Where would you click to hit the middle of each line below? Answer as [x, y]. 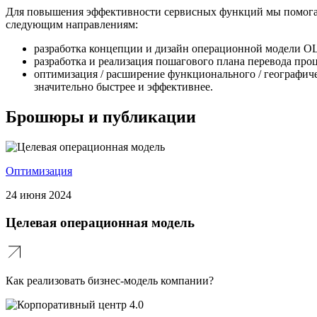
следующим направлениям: [72, 25]
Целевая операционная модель [100, 222]
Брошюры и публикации [101, 117]
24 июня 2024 [39, 195]
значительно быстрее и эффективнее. [123, 87]
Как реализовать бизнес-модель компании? [110, 281]
